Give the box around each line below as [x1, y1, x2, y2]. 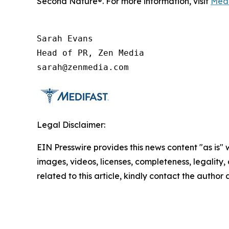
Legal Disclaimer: [37, 119, 105, 130]
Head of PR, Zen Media [37, 48, 144, 58]
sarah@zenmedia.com [37, 62, 129, 72]
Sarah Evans [37, 33, 93, 43]
